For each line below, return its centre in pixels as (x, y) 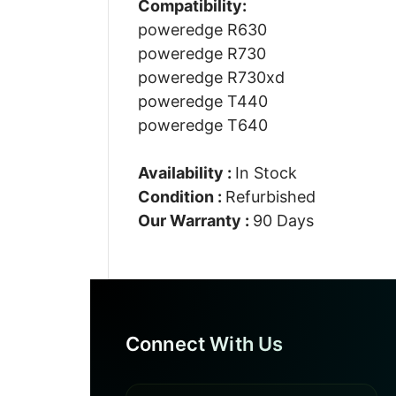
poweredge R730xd (211, 77)
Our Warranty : (195, 220)
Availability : (186, 172)
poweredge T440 (202, 101)
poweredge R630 (202, 29)
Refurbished (270, 196)
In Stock (266, 172)
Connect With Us (205, 344)
